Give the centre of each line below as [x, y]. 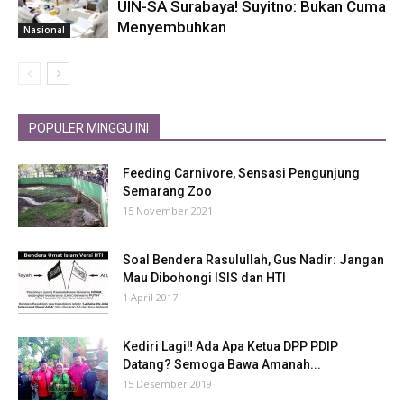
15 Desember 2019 [167, 383]
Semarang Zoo [167, 191]
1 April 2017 [150, 297]
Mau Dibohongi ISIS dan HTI [204, 277]
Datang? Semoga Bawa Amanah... [222, 364]
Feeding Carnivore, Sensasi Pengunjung [241, 173]
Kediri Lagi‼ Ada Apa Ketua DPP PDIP [230, 346]
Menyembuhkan [172, 27]
